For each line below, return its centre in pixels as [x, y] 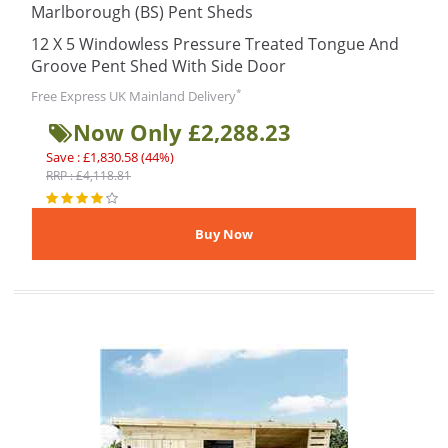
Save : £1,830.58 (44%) [110, 157]
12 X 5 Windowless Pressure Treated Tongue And [215, 44]
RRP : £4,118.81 [88, 175]
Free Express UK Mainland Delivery [133, 96]
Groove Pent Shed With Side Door [158, 66]
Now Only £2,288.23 [182, 132]
